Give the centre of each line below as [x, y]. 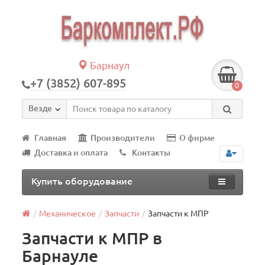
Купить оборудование [82, 181]
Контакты [151, 153]
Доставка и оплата [71, 153]
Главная [51, 138]
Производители [123, 138]
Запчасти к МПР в [92, 238]
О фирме [197, 138]
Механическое [68, 214]
